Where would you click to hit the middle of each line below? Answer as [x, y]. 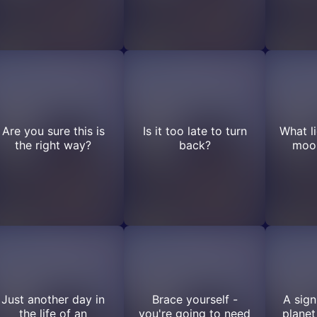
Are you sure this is [53, 131]
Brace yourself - [195, 299]
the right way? [53, 145]
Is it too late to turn [195, 131]
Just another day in [53, 299]
